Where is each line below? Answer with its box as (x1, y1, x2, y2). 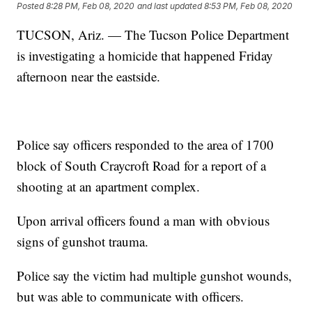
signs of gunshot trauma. (17, 233, 149, 251)
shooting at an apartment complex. (17, 178, 201, 196)
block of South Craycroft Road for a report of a (17, 157, 267, 175)
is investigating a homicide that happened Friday (17, 47, 274, 65)
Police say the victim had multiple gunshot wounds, (17, 267, 292, 285)
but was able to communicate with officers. (17, 288, 244, 306)
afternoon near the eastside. (17, 68, 161, 86)
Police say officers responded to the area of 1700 (17, 136, 274, 154)
